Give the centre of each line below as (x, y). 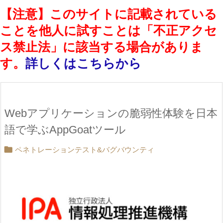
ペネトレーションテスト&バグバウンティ (85, 150)
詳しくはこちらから (83, 63)
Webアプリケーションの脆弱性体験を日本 (111, 113)
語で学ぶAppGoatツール (65, 130)
